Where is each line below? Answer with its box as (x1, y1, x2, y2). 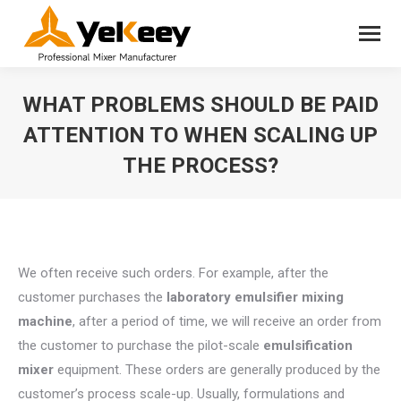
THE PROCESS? (123, 153, 278, 178)
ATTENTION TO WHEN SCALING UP (23, 123, 378, 148)
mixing (302, 289, 344, 305)
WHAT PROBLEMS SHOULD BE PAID (22, 92, 379, 117)
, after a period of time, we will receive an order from (73, 313, 381, 329)
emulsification (260, 337, 353, 354)
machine (18, 313, 73, 329)
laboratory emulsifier (166, 289, 302, 305)
